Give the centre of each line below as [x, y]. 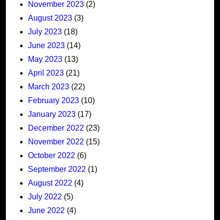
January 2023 [52, 114]
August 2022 [50, 183]
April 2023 [46, 73]
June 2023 [46, 45]
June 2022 [46, 210]
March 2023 [49, 86]
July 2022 [45, 196]
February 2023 [54, 100]
